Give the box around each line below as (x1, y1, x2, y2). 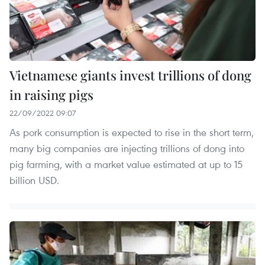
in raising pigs (9, 86, 93, 104)
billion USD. (9, 173, 59, 188)
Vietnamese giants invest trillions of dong (9, 66, 251, 85)
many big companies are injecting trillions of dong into (9, 141, 244, 156)
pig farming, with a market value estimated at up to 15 (9, 157, 243, 172)
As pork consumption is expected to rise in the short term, (9, 125, 254, 140)
